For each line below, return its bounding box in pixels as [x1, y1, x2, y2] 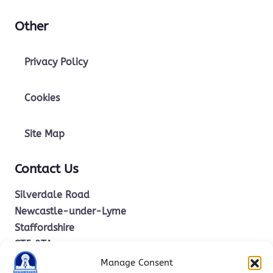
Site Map [24, 128, 65, 140]
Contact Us [15, 161, 79, 177]
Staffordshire [15, 222, 74, 234]
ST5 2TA [15, 238, 52, 250]
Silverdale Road [15, 189, 90, 201]
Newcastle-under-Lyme [15, 205, 126, 218]
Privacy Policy [24, 56, 88, 68]
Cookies [24, 92, 60, 104]
